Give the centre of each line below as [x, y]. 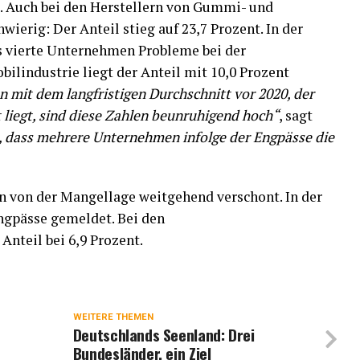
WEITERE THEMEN [113, 317]
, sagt [296, 115]
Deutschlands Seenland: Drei [164, 334]
